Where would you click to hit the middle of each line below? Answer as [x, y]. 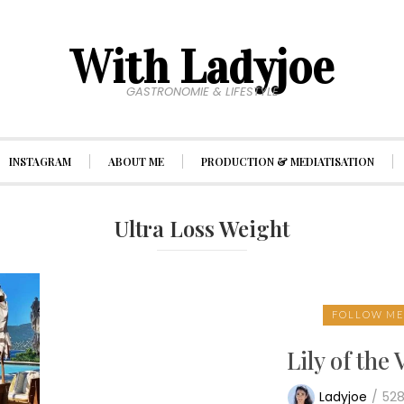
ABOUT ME [136, 161]
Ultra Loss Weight [202, 228]
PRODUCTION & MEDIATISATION [287, 161]
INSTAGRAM [40, 161]
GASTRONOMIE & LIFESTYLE [202, 92]
